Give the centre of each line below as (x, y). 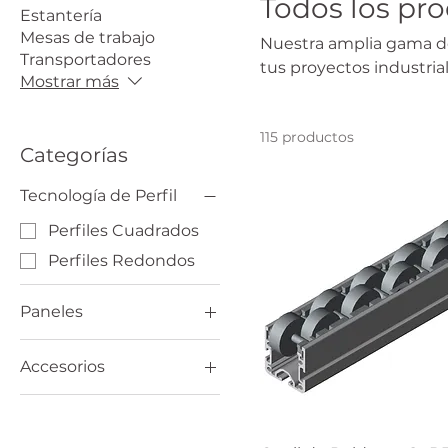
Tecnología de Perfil (98, 195)
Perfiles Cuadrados (123, 230)
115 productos (307, 137)
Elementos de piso (123, 401)
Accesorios (62, 366)
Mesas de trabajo (87, 37)
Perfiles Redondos (121, 260)
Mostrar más (69, 81)
